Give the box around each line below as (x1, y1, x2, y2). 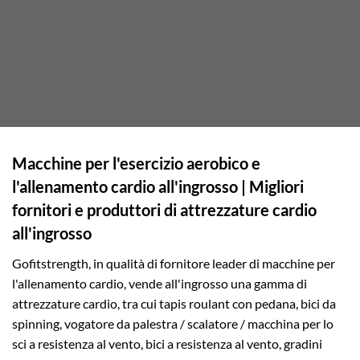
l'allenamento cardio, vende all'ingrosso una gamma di (12, 276, 307, 292)
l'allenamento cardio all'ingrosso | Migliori (12, 177, 304, 196)
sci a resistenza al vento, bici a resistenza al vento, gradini (12, 336, 322, 352)
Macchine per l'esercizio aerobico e (12, 153, 260, 173)
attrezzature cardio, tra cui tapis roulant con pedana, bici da (12, 296, 336, 312)
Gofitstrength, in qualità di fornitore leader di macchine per (12, 256, 335, 272)
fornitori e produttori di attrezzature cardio (12, 200, 317, 219)
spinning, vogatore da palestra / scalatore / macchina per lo (12, 316, 333, 332)
